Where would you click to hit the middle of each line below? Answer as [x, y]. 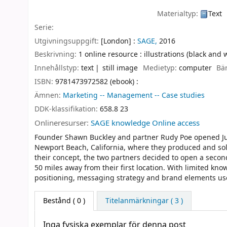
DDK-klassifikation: [67, 109]
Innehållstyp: [58, 68]
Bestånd [57, 201]
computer [195, 68]
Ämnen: [49, 95]
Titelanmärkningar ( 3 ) [144, 201]
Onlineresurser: [63, 123]
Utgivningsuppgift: [68, 41]
